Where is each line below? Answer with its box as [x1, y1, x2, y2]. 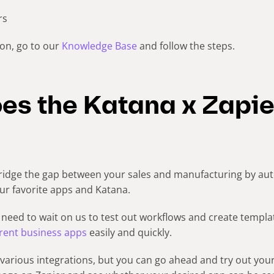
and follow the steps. [136, 39, 235, 53]
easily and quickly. [86, 225, 172, 239]
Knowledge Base [61, 39, 137, 53]
